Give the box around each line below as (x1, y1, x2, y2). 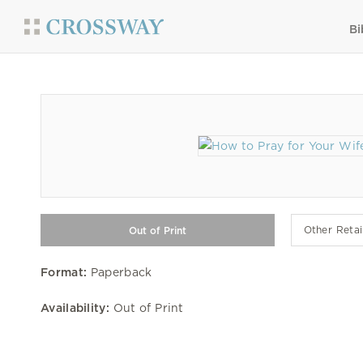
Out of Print (109, 301, 184, 314)
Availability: (41, 301, 109, 314)
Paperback (87, 266, 152, 279)
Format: (41, 266, 88, 279)
